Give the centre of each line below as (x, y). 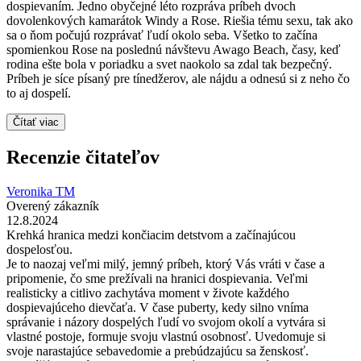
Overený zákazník (53, 205)
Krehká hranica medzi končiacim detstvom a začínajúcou (151, 234)
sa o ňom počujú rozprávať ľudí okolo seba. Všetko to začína (162, 35)
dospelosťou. (39, 249)
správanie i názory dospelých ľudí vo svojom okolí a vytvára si (166, 322)
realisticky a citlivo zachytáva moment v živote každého (148, 293)
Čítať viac (36, 122)
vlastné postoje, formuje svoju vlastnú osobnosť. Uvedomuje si (166, 336)
